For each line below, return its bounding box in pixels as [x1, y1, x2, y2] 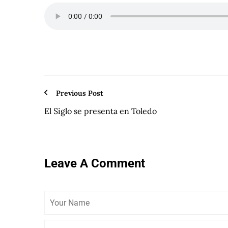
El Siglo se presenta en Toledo [44, 105, 157, 116]
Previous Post [56, 89, 103, 98]
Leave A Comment [44, 156, 145, 170]
